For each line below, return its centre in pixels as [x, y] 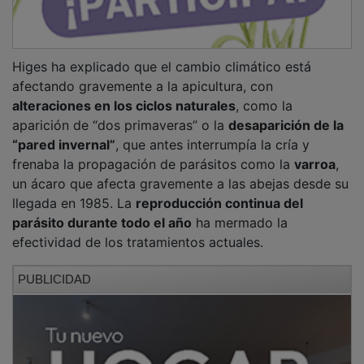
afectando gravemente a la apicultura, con [143, 74]
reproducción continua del [219, 191]
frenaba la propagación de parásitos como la [153, 152]
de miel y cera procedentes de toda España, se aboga [179, 321]
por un [34, 341]
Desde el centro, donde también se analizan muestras [177, 302]
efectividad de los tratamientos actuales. [138, 230]
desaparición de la [286, 113]
